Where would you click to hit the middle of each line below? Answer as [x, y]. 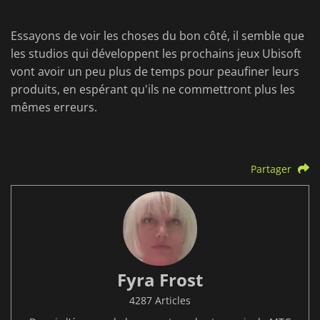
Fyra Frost [160, 280]
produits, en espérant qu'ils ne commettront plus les [153, 90]
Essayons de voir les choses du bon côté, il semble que [157, 36]
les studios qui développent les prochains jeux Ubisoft [156, 54]
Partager [271, 169]
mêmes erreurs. [54, 107]
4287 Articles [160, 301]
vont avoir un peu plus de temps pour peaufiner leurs [155, 72]
